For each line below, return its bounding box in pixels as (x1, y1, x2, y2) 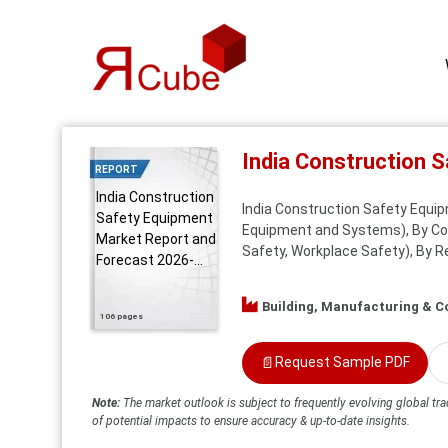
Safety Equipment (96, 210, 213, 226)
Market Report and (96, 231, 216, 247)
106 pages (100, 312, 143, 322)
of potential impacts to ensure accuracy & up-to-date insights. (92, 413, 410, 428)
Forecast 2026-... (96, 252, 203, 268)
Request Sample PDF (275, 354, 410, 371)
